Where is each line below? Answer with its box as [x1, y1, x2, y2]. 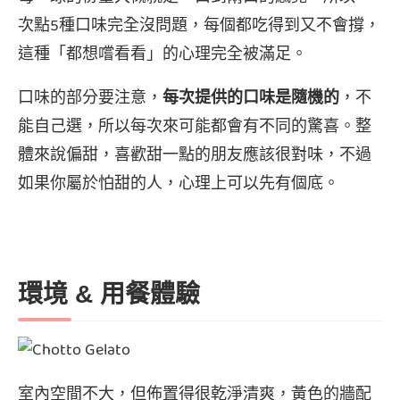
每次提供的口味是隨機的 [162, 85, 339, 113]
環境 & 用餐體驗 [18, 280, 200, 309]
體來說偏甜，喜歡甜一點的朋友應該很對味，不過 [18, 142, 371, 171]
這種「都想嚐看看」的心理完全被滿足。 [18, 41, 307, 70]
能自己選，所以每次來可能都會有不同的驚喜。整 [18, 113, 371, 142]
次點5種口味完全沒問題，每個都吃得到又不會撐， [18, 12, 380, 41]
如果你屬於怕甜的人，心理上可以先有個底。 [18, 171, 339, 199]
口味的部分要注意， [18, 85, 162, 113]
